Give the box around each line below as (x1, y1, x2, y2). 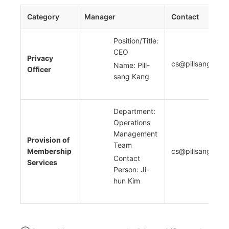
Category (27, 12, 59, 21)
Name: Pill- (113, 61, 150, 70)
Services (27, 158, 57, 167)
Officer (27, 65, 51, 74)
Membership (27, 147, 72, 156)
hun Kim (113, 176, 140, 186)
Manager (84, 12, 116, 21)
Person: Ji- (113, 165, 149, 174)
